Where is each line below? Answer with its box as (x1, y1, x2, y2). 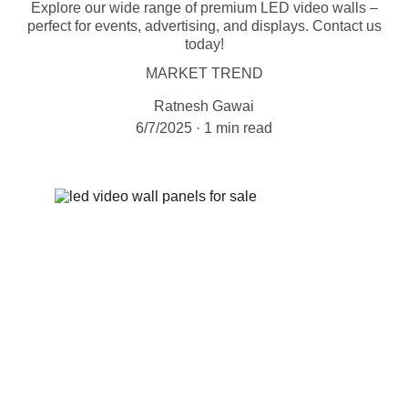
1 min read (204, 120, 272, 136)
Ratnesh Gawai (154, 98, 254, 114)
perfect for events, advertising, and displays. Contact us (26, 18, 382, 34)
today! (184, 36, 224, 52)
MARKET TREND (145, 66, 263, 81)
